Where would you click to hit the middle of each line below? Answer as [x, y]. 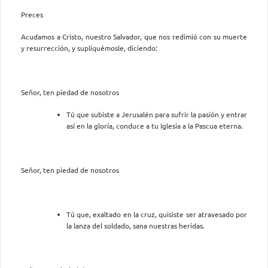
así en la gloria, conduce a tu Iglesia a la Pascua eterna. [155, 125]
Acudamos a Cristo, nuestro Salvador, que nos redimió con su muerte [134, 36]
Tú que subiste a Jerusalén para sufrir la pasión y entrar [157, 114]
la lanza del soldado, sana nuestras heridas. [135, 225]
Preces [32, 14]
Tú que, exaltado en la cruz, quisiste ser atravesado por [157, 214]
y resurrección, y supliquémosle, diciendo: [89, 48]
